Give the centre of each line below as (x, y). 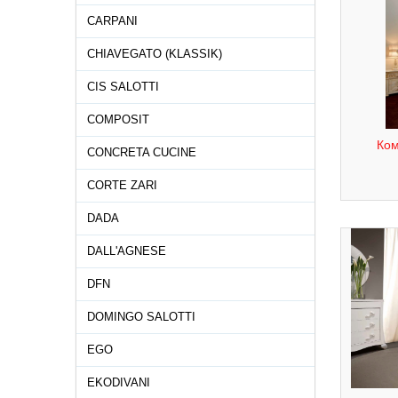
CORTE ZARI (122, 185)
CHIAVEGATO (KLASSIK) (155, 54)
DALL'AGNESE (127, 251)
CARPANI (112, 21)
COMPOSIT (118, 119)
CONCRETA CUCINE (142, 152)
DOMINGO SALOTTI (141, 317)
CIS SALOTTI (123, 87)
